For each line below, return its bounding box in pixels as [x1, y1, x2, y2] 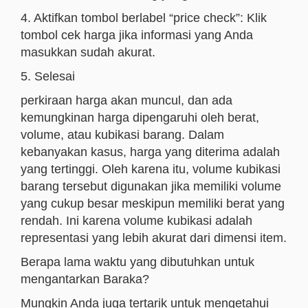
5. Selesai [21, 69, 75, 83]
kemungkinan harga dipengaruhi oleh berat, [21, 111, 259, 124]
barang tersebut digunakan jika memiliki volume [21, 179, 281, 193]
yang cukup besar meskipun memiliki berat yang [21, 197, 285, 210]
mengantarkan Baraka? [21, 272, 149, 286]
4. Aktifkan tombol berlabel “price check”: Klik [21, 11, 267, 25]
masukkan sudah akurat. [21, 45, 155, 59]
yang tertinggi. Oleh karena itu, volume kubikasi [21, 162, 280, 176]
